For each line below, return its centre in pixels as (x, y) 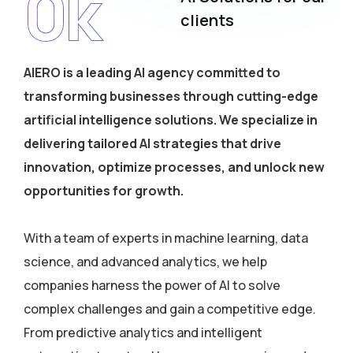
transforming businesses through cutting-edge (171, 96)
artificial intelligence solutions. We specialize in (171, 120)
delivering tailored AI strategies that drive (152, 143)
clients (207, 20)
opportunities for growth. (104, 191)
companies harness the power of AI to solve (152, 285)
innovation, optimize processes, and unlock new (174, 167)
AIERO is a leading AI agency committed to (152, 72)
